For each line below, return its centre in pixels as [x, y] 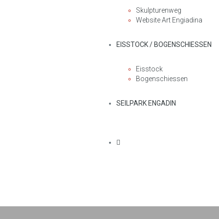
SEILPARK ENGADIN [146, 103]
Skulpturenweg [159, 10]
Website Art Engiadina [169, 20]
